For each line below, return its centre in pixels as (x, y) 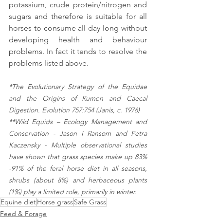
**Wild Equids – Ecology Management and (78, 122)
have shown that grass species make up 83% (78, 157)
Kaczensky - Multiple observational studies (78, 145)
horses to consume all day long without (78, 28)
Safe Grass (90, 202)
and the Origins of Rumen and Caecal (78, 99)
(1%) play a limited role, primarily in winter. (73, 192)
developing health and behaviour (78, 40)
